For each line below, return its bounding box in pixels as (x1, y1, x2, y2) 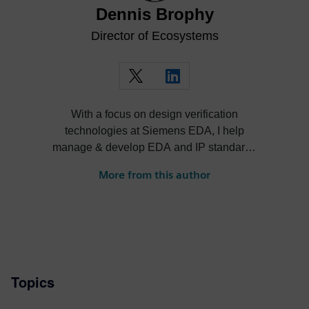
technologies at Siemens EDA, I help (65, 125, 244, 137)
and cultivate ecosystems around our (65, 158, 244, 170)
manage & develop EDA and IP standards (52, 141, 257, 153)
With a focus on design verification (71, 108, 238, 120)
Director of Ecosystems (90, 29, 219, 43)
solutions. (131, 175, 178, 186)
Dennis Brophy (95, 5, 214, 23)
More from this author (99, 168, 210, 181)
